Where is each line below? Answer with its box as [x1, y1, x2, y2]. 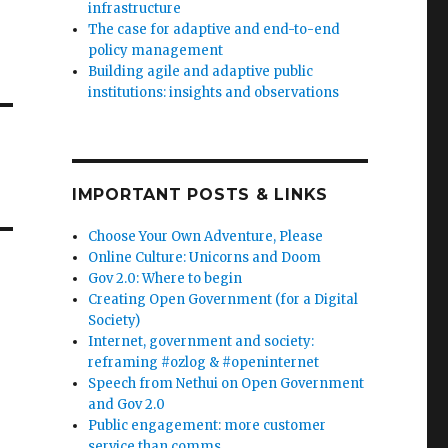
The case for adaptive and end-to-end [88, 21, 341, 38]
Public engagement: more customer [88, 417, 327, 434]
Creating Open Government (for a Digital [88, 291, 359, 308]
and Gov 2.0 [88, 396, 166, 413]
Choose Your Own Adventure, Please [88, 228, 324, 245]
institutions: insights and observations [88, 84, 340, 101]
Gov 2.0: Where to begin [88, 270, 243, 287]
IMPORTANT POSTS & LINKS [71, 185, 329, 204]
